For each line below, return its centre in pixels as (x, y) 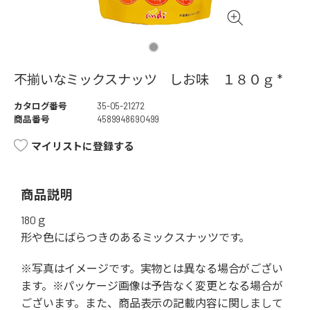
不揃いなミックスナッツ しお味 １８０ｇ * (148, 80)
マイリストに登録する (83, 146)
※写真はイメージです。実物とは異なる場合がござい (152, 268)
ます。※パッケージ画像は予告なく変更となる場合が (152, 286)
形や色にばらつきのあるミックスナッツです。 (136, 237)
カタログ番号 (41, 106)
